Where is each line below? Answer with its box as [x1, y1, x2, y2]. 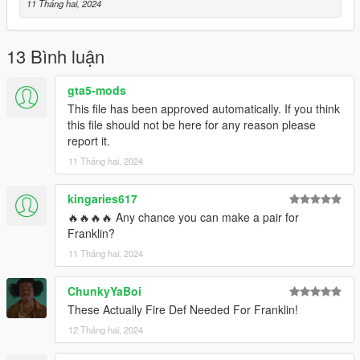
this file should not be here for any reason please [67, 117, 316, 133]
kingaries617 [67, 190, 137, 207]
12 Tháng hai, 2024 [68, 323, 143, 337]
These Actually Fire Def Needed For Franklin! [67, 301, 298, 318]
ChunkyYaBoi [67, 283, 141, 300]
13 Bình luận [6, 43, 104, 69]
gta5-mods [67, 82, 126, 99]
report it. [67, 133, 110, 149]
